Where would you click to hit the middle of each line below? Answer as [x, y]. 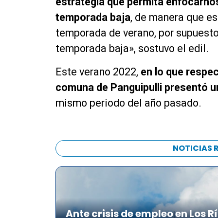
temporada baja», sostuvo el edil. [132, 49]
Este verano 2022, [98, 72]
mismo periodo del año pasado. [128, 103]
